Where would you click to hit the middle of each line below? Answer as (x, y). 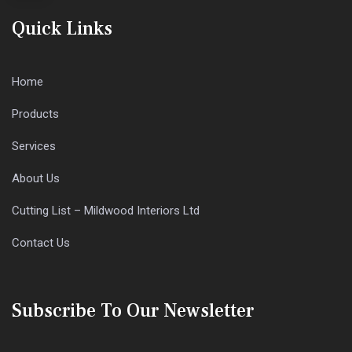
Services (34, 146)
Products (35, 114)
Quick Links (62, 29)
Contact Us (41, 243)
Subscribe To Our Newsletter (133, 311)
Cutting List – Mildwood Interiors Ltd (106, 211)
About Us (36, 178)
